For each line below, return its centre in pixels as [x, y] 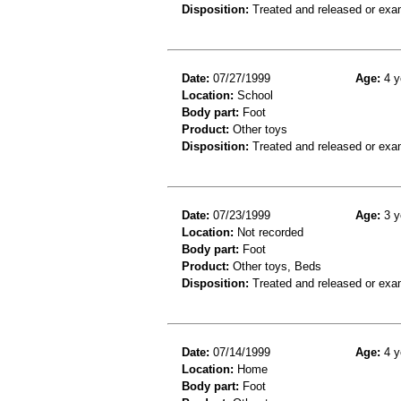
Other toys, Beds [275, 266]
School [253, 95]
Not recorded [269, 232]
